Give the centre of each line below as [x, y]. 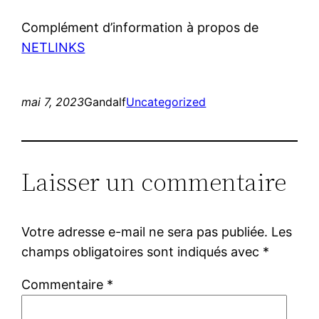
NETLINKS [53, 47]
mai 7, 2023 [53, 101]
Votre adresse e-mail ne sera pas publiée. [145, 231]
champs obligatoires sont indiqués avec [142, 251]
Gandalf [105, 101]
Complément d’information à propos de [140, 27]
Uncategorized [166, 101]
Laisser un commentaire [154, 182]
